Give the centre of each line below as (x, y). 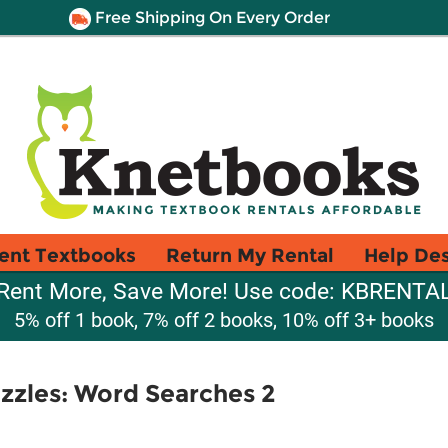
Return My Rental (250, 255)
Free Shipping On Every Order (210, 17)
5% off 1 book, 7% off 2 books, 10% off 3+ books (224, 320)
